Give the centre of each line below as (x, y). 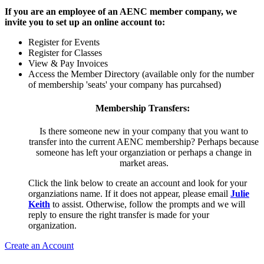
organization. (52, 225)
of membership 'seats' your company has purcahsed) (125, 85)
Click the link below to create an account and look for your (138, 183)
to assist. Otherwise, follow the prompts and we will (149, 204)
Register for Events (64, 42)
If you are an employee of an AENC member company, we (121, 12)
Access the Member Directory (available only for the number (141, 74)
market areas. (144, 163)
